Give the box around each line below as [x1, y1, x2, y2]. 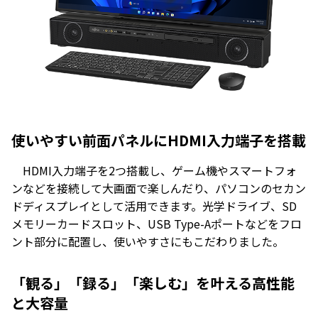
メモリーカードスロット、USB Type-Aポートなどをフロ [11, 215, 302, 233]
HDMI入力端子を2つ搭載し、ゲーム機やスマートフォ [11, 162, 297, 180]
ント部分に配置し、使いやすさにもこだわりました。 [11, 233, 284, 251]
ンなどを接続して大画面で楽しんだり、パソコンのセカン [11, 180, 306, 197]
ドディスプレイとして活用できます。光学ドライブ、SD [11, 197, 297, 215]
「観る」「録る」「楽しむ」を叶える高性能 [11, 273, 295, 294]
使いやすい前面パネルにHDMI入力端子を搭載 [11, 130, 306, 151]
